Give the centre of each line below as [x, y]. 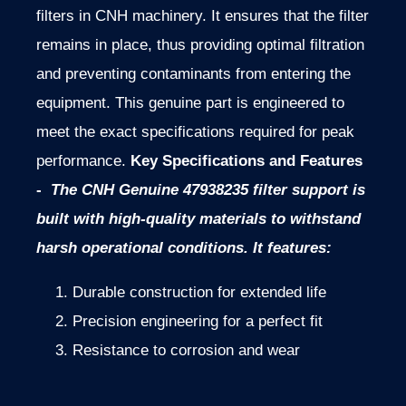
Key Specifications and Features [246, 161]
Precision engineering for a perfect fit [198, 322]
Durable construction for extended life [199, 293]
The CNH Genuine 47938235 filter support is [208, 190]
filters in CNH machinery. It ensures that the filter [203, 16]
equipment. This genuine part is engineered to [190, 103]
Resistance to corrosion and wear [186, 351]
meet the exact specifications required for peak [195, 132]
